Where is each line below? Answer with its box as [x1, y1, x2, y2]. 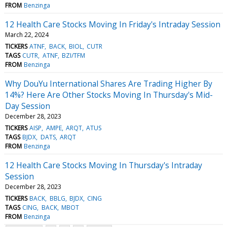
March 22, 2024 [5, 30, 49, 39]
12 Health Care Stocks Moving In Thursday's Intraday [5, 159, 202, 171]
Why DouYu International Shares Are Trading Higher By [5, 78, 212, 89]
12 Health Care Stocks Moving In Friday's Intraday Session [5, 18, 220, 30]
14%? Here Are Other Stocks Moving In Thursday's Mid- [5, 89, 213, 100]
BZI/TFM [61, 51, 85, 60]
